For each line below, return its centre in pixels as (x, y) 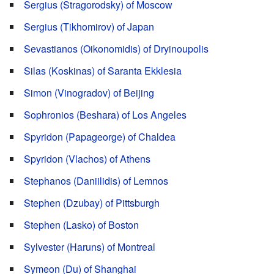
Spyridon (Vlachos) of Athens (87, 159)
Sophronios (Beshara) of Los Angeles (105, 115)
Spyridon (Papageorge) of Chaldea (100, 137)
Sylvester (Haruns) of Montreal (90, 247)
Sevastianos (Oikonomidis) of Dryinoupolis (116, 49)
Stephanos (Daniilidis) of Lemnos (96, 181)
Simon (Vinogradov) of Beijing (89, 93)
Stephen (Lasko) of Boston (81, 225)
